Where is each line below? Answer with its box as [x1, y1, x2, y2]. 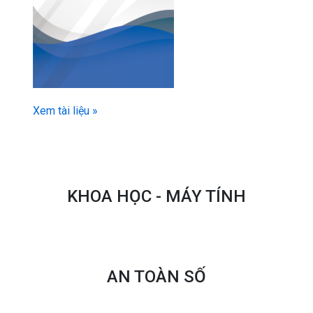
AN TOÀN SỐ [107, 267, 206, 287]
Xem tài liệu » [33, 104, 99, 118]
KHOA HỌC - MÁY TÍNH [67, 187, 246, 207]
